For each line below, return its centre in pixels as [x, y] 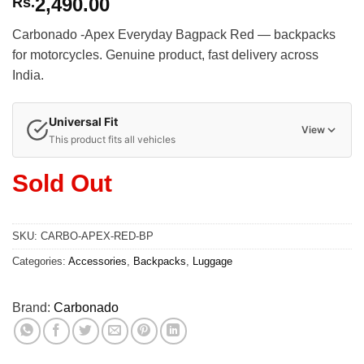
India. [28, 76]
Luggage [212, 261]
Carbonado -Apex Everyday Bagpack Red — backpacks [174, 35]
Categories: [40, 261]
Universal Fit [83, 121]
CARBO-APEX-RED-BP [97, 236]
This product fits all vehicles [112, 139]
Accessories [97, 261]
